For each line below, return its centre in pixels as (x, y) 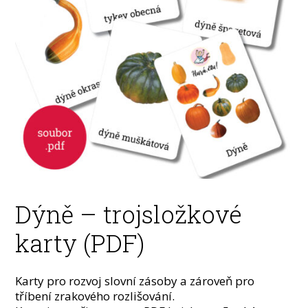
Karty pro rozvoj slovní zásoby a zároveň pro (135, 281)
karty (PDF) (80, 243)
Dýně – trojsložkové (129, 214)
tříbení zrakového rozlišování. (95, 296)
